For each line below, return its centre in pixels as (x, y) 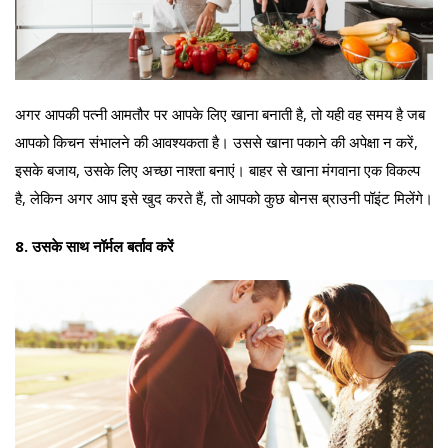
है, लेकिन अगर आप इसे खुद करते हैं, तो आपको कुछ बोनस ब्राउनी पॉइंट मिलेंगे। (224, 198)
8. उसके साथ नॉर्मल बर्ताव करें (94, 246)
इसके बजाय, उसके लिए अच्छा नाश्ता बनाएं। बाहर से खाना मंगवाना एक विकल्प (217, 170)
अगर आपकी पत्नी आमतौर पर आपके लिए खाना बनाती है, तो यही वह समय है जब (220, 114)
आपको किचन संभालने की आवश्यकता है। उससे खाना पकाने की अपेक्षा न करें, (216, 142)
